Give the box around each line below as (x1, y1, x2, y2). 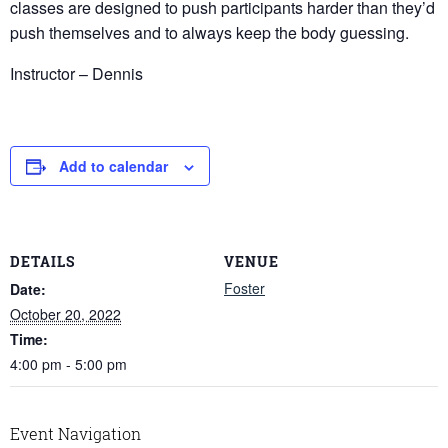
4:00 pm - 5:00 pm (10, 353, 127, 374)
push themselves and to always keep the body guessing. (10, 21, 409, 44)
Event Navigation (10, 422, 141, 444)
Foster (224, 277, 265, 298)
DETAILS (10, 251, 75, 271)
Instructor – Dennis (10, 62, 143, 85)
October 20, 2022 (10, 303, 121, 324)
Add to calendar (59, 156, 168, 176)
